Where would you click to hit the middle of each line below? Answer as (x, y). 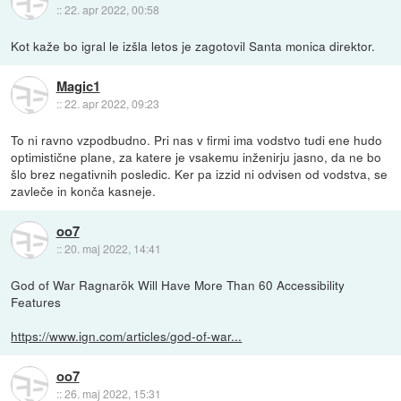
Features (36, 301)
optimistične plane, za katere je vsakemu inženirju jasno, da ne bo (196, 156)
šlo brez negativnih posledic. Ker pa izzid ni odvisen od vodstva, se (200, 173)
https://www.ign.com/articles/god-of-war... (127, 335)
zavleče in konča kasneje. (84, 190)
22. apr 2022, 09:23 (111, 103)
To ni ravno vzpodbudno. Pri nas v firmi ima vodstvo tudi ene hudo (197, 139)
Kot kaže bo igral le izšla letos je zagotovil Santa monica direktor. (193, 45)
